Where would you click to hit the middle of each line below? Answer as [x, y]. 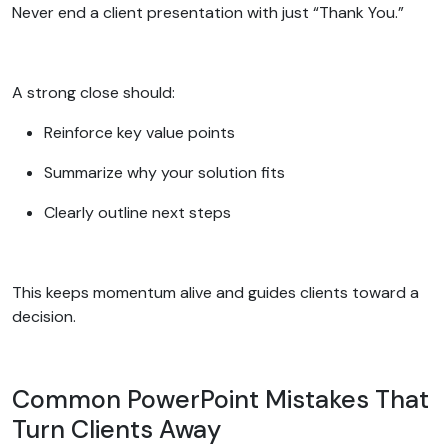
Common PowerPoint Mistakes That [220, 399]
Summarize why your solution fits [166, 172]
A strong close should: [95, 92]
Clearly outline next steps [139, 212]
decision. [46, 316]
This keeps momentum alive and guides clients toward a [215, 292]
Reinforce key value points [141, 132]
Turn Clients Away [119, 429]
